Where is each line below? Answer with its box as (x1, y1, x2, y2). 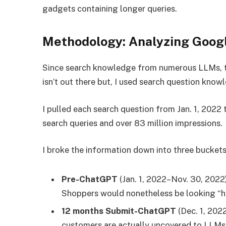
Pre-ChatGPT (62, 174, 118, 184)
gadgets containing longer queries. (42, 3, 178, 14)
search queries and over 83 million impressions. (42, 118, 225, 128)
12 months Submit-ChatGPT (62, 206, 177, 216)
